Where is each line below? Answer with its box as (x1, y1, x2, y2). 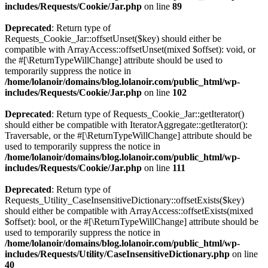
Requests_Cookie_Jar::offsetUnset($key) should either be (5, 33, 221, 44)
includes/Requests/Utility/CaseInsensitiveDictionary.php (5, 249, 230, 259)
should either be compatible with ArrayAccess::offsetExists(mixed (5, 206, 253, 216)
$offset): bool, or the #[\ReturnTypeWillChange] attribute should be (5, 217, 258, 227)
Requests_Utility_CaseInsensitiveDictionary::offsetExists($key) (5, 195, 244, 205)
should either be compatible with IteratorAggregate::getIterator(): (5, 120, 248, 130)
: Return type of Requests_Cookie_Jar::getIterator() (51, 109, 244, 119)
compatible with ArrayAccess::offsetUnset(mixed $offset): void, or (5, 44, 255, 54)
